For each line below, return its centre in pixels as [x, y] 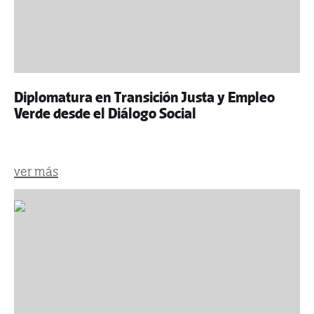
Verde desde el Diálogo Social [105, 114]
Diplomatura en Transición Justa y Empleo [144, 97]
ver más [36, 171]
